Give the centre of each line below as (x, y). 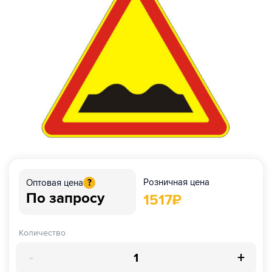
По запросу (65, 198)
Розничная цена (176, 182)
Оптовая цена (55, 182)
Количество (42, 233)
